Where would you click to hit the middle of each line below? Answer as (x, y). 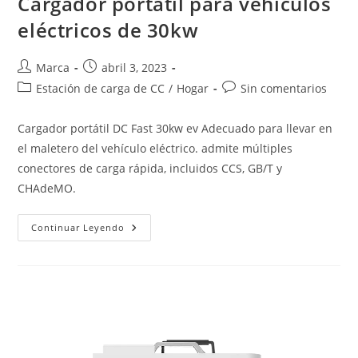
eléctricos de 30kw (108, 30)
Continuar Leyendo (78, 228)
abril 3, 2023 (135, 68)
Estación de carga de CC (101, 89)
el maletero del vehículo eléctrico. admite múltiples (155, 149)
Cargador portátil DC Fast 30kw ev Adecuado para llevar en (175, 129)
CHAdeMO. (47, 189)
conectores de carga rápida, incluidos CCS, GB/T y (150, 169)
